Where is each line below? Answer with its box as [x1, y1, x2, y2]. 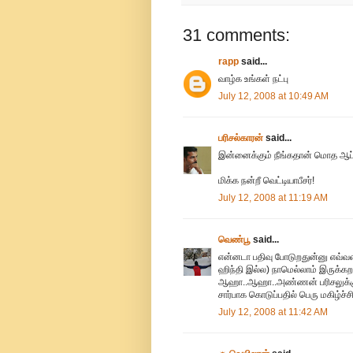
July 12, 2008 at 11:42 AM [218, 306, 328, 318]
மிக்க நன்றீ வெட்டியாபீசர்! [218, 174, 314, 186]
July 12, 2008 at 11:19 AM [218, 191, 328, 203]
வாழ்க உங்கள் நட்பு [218, 72, 288, 84]
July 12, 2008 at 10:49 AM [218, 90, 329, 102]
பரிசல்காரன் [218, 132, 263, 143]
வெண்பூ [218, 233, 251, 245]
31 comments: [183, 24, 290, 45]
